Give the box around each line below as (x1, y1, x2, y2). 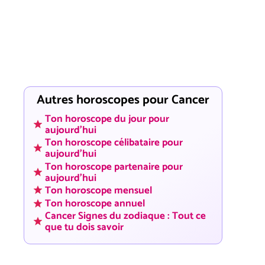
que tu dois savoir (45, 219, 124, 236)
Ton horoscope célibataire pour (45, 135, 183, 151)
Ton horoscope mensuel (45, 183, 152, 199)
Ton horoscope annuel (45, 195, 145, 212)
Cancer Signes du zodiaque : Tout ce (45, 208, 206, 225)
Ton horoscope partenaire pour (45, 159, 183, 175)
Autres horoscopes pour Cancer (37, 90, 209, 110)
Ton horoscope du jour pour (45, 111, 169, 127)
